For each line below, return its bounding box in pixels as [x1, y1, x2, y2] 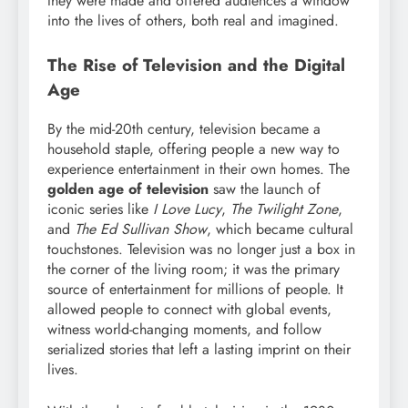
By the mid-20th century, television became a [47, 117, 321, 139]
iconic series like [47, 198, 153, 219]
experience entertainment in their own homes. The [47, 158, 350, 179]
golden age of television [47, 178, 209, 199]
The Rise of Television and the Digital [47, 53, 345, 78]
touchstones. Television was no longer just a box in [47, 238, 355, 260]
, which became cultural [207, 218, 353, 240]
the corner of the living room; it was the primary [47, 258, 340, 280]
